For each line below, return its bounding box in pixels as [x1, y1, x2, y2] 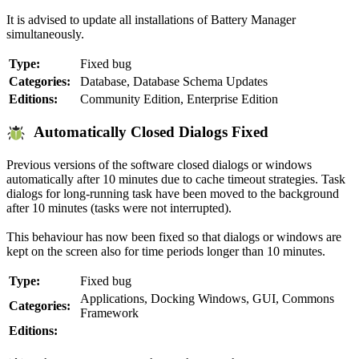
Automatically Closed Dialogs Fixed [26, 123, 268, 141]
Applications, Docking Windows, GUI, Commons [80, 292, 334, 305]
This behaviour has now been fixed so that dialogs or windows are [6, 230, 341, 244]
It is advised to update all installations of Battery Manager [6, 12, 296, 26]
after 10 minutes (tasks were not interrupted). [6, 201, 232, 215]
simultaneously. [6, 26, 84, 41]
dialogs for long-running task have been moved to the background [6, 187, 339, 200]
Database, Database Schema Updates [80, 74, 268, 88]
